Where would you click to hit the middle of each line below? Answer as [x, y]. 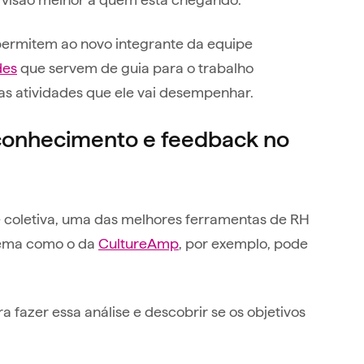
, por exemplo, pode [243, 242]
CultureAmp [139, 242]
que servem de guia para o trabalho [135, 67]
